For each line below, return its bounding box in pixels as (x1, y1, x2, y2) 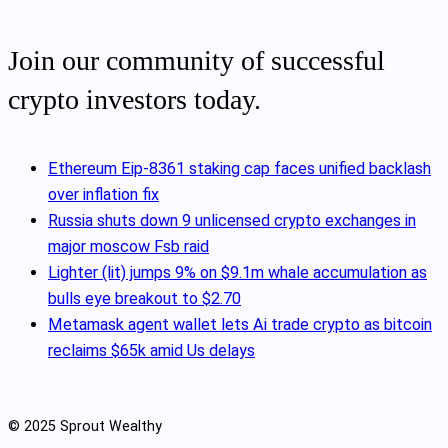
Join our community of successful (8, 44, 385, 76)
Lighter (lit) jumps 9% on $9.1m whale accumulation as (48, 263, 427, 283)
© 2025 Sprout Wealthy (8, 418, 162, 435)
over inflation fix (48, 185, 159, 205)
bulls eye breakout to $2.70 (48, 289, 241, 309)
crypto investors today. (8, 83, 261, 115)
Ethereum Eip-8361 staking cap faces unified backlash (48, 159, 431, 179)
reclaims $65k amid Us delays (48, 341, 255, 361)
